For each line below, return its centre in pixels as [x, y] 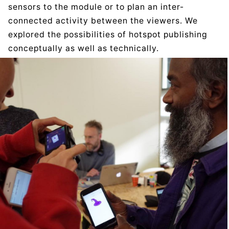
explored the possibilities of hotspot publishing [108, 35]
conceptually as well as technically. [84, 49]
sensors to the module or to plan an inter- [96, 7]
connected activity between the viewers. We [103, 21]
